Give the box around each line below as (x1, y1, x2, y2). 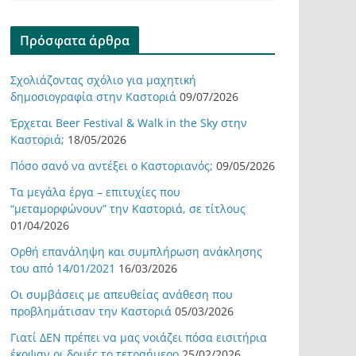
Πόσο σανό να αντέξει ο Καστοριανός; (10, 158, 213, 173)
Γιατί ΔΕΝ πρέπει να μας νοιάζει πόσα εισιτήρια (10, 330, 267, 345)
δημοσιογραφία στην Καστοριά (10, 89, 176, 104)
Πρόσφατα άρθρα (20, 32, 130, 49)
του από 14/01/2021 (10, 261, 115, 276)
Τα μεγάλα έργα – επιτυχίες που (10, 184, 180, 199)
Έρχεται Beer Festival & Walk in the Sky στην (10, 115, 247, 130)
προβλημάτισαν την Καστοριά (10, 304, 172, 319)
